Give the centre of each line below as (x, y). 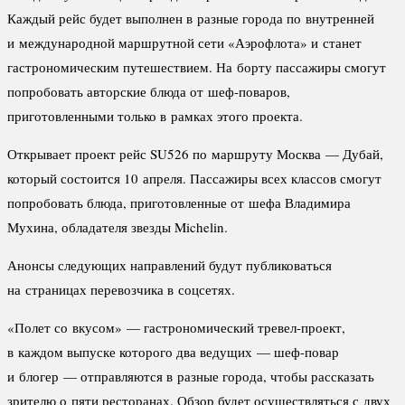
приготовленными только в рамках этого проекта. (155, 115)
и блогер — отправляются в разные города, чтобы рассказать (191, 376)
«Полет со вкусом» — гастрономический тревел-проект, (176, 327)
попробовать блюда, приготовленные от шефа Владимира (179, 202)
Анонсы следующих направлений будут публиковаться (170, 264)
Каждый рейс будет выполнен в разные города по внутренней (191, 18)
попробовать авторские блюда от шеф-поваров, (149, 91)
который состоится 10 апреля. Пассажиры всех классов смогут (194, 178)
